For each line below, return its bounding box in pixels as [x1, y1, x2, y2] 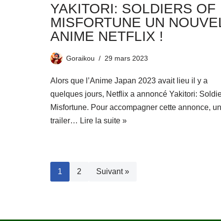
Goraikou [66, 54, 95, 63]
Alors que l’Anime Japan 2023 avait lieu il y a [50, 76, 208, 85]
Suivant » [96, 167, 129, 176]
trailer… [50, 116, 80, 125]
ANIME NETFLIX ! [50, 29, 163, 44]
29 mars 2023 [105, 54, 148, 63]
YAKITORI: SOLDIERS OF [50, 1, 216, 17]
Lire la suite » [80, 116, 127, 125]
